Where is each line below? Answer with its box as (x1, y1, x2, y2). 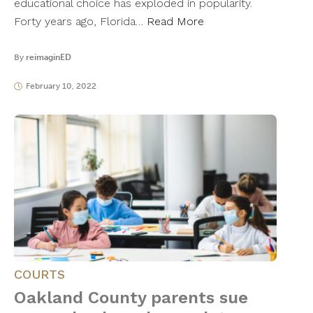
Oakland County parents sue (14, 288, 248, 308)
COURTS (14, 267, 65, 282)
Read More (147, 15, 204, 29)
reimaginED (26, 52, 71, 63)
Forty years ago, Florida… (14, 15, 147, 29)
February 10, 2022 (25, 81, 96, 92)
